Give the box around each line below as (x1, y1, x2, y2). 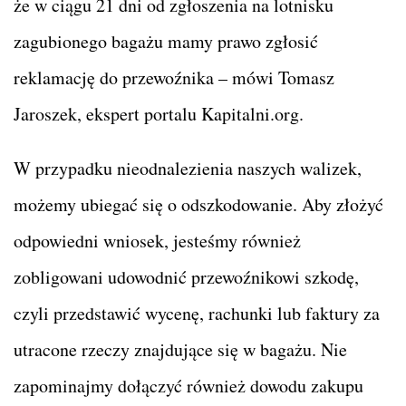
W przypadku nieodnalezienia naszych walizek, (14, 155, 362, 180)
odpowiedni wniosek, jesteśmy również (14, 227, 301, 253)
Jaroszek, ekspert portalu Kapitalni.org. (14, 101, 304, 126)
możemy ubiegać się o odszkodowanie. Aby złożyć (14, 191, 383, 217)
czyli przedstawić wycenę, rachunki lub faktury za (14, 300, 380, 325)
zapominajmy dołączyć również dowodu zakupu (14, 372, 363, 398)
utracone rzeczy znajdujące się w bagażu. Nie (14, 336, 347, 362)
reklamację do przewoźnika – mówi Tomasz (14, 64, 334, 90)
